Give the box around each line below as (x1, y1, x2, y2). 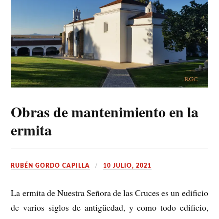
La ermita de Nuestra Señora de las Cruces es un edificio (11, 187, 208, 199)
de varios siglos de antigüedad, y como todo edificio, (11, 201, 208, 214)
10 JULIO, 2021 (103, 163, 152, 169)
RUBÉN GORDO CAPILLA (11, 163, 90, 169)
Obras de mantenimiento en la (11, 101, 199, 123)
